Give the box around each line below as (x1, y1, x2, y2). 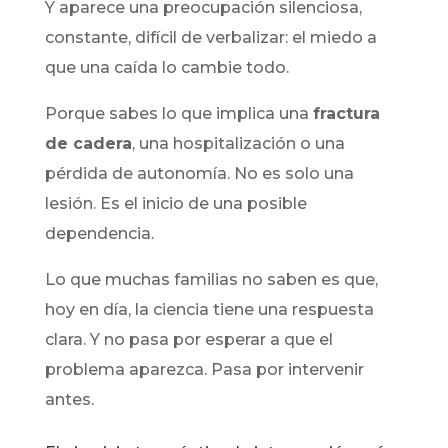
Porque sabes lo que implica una (44, 104, 313, 124)
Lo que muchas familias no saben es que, (44, 270, 378, 290)
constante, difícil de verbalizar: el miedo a (44, 28, 377, 48)
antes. (44, 390, 94, 410)
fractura (312, 104, 380, 124)
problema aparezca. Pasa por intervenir (44, 360, 364, 380)
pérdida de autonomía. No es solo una (44, 164, 354, 184)
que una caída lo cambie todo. (44, 58, 289, 78)
